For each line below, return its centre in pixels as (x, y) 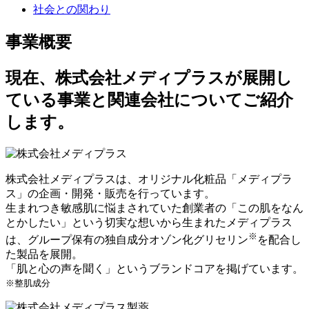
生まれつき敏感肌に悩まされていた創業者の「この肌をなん (154, 208)
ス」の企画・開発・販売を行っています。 (110, 193)
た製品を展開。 (44, 254)
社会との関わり (72, 9)
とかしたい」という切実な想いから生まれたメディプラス (149, 222)
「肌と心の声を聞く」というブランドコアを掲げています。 (154, 268)
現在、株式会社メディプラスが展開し (149, 78)
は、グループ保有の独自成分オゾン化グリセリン (127, 239)
